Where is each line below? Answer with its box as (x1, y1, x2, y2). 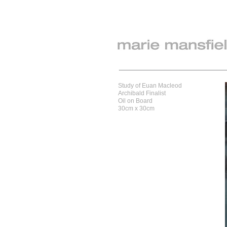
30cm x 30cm (118, 105, 155, 112)
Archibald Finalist (118, 90, 166, 97)
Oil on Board (118, 97, 153, 104)
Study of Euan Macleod (118, 82, 182, 89)
